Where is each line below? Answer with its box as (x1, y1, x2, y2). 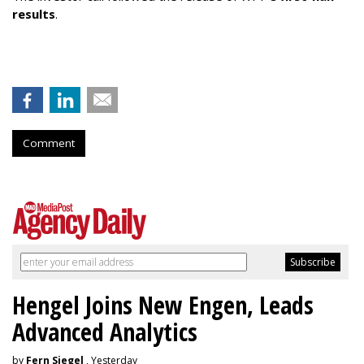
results (12, 5, 55, 22)
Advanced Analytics (12, 314, 197, 349)
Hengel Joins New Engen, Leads (12, 288, 314, 322)
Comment (23, 135, 75, 150)
